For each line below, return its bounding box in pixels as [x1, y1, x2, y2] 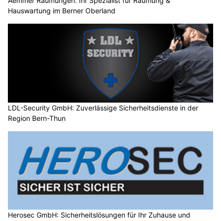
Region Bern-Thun [8, 113, 66, 122]
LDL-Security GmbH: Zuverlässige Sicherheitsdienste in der [8, 103, 198, 112]
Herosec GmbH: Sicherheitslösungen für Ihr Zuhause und [8, 211, 190, 220]
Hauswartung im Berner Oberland [8, 6, 115, 15]
